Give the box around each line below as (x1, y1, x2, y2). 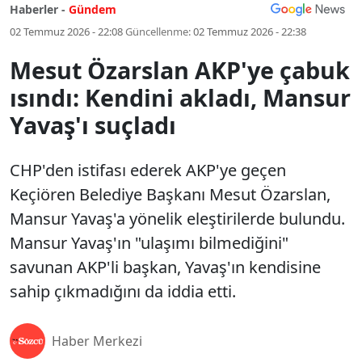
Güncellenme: (125, 24, 191, 39)
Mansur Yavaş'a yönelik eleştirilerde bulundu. (10, 208, 345, 229)
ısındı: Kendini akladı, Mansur (10, 82, 351, 113)
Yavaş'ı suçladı (10, 109, 176, 141)
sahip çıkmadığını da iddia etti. (10, 280, 236, 302)
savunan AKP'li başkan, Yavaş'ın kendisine (10, 256, 321, 278)
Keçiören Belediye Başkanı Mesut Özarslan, (10, 183, 330, 205)
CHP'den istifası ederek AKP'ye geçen (10, 159, 286, 181)
